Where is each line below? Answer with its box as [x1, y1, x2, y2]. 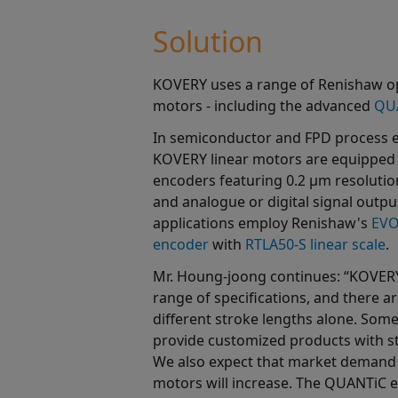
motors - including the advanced [153, 96, 374, 115]
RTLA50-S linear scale [245, 235, 386, 254]
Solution [153, 22, 263, 60]
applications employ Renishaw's [153, 213, 371, 233]
